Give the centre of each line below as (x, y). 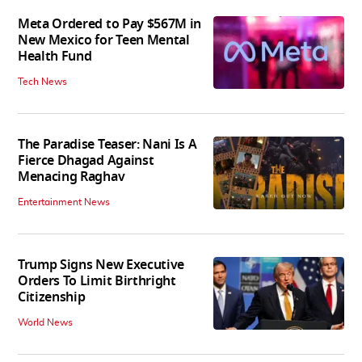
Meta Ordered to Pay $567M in (110, 24)
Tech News (42, 81)
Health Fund (55, 56)
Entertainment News (64, 202)
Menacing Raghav (72, 177)
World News (45, 322)
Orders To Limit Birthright (97, 281)
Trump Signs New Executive (101, 265)
